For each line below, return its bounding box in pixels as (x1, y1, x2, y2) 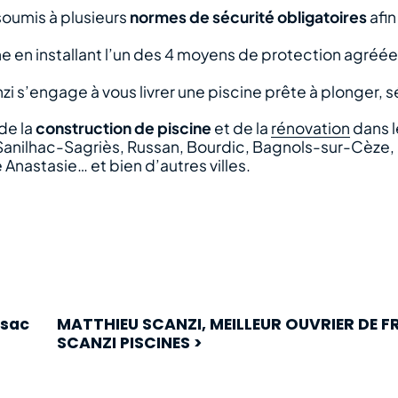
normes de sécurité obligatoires (130, 7, 368, 28)
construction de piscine (36, 118, 212, 139)
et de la (211, 118, 272, 139)
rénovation (271, 118, 351, 139)
